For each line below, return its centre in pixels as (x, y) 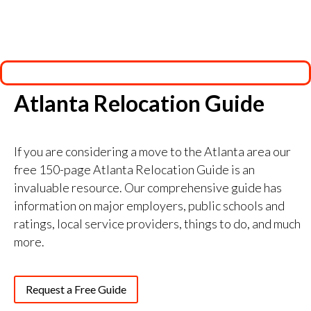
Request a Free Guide (76, 289)
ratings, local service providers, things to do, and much (157, 224)
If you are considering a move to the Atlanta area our (152, 151)
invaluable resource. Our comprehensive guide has (148, 187)
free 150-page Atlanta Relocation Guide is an (134, 169)
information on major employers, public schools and (149, 205)
